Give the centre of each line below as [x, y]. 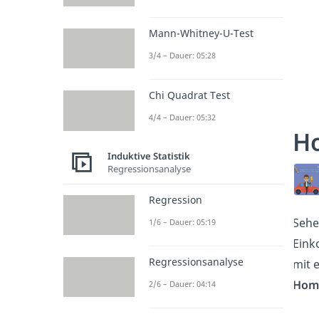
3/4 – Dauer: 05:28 [182, 56]
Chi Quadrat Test [189, 95]
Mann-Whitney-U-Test [201, 33]
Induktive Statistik [148, 156]
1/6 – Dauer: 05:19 [182, 221]
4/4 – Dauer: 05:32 [182, 117]
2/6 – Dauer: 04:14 [182, 283]
